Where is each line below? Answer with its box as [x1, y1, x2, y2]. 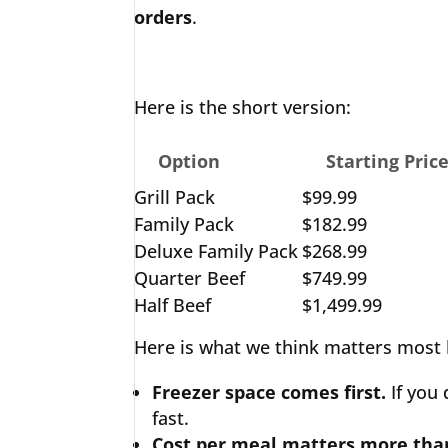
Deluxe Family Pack [134, 239, 299, 263]
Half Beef [134, 293, 212, 317]
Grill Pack [134, 185, 216, 209]
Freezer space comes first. [152, 380, 387, 404]
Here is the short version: [134, 95, 352, 119]
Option [158, 149, 221, 173]
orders [134, 5, 193, 29]
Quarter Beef [134, 266, 246, 290]
